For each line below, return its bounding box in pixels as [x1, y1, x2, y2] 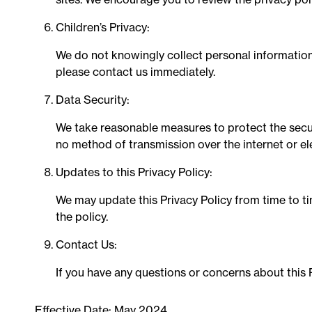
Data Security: [56, 93, 130, 107]
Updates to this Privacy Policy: [56, 165, 212, 179]
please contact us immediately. [56, 65, 215, 79]
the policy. [56, 210, 108, 224]
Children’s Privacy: [56, 20, 150, 34]
